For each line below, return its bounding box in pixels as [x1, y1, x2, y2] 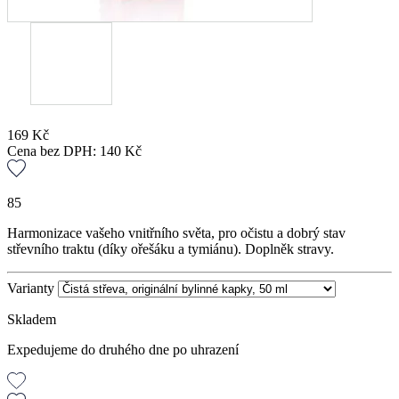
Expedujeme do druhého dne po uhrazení [7, 341, 239, 357]
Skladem [7, 311, 56, 327]
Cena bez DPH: [7, 143, 100, 159]
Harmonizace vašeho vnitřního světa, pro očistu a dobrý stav [7, 224, 346, 240]
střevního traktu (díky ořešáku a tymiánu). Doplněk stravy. [7, 240, 334, 256]
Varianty [7, 280, 54, 296]
